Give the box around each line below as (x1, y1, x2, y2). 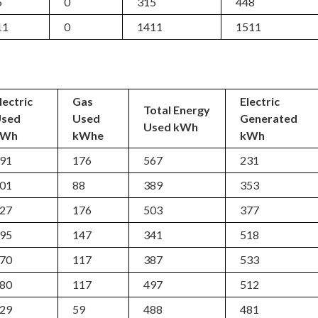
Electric (240, 94, 280, 108)
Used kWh (143, 120, 199, 133)
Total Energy (143, 103, 211, 116)
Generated (240, 111, 298, 125)
